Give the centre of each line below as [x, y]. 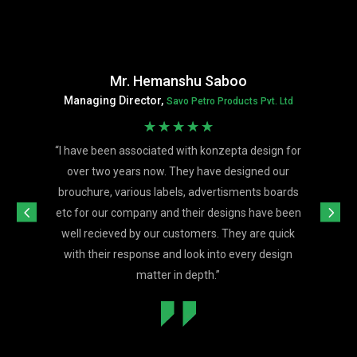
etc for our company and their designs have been [178, 213]
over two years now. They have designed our [178, 172]
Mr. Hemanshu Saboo [178, 81]
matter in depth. [177, 275]
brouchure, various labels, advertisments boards [178, 192]
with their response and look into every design [178, 255]
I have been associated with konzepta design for [180, 151]
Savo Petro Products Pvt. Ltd [229, 102]
